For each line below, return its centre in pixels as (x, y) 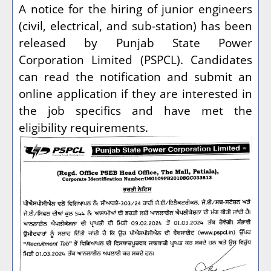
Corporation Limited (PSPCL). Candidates (135, 60)
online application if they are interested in (135, 93)
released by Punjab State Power (135, 43)
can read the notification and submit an (135, 77)
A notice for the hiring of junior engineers (135, 9)
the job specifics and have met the (135, 110)
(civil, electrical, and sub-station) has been (135, 26)
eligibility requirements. (83, 127)
